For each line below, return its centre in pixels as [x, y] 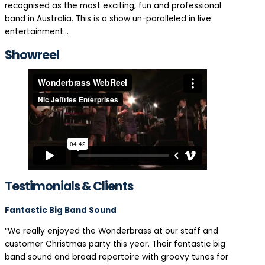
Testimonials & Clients [69, 186]
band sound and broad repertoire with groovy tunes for [117, 257]
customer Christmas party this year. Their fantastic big [115, 244]
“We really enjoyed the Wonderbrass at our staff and [112, 231]
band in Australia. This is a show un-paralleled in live [108, 18]
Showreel [32, 54]
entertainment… [37, 31]
